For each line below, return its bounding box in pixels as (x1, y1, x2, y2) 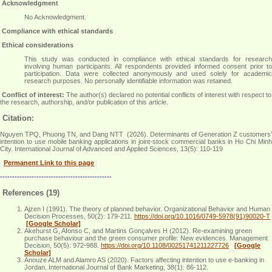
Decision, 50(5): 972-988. (24, 241, 101, 249)
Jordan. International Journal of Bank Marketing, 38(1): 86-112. (24, 263, 208, 271)
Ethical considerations (2, 41, 73, 49)
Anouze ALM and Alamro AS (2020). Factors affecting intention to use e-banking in (24, 256, 264, 263)
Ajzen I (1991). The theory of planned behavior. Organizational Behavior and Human (24, 205, 270, 212)
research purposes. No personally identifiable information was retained (24, 77, 231, 85)
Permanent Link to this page (4, 158, 94, 166)
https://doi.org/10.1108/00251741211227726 (101, 241, 229, 249)
